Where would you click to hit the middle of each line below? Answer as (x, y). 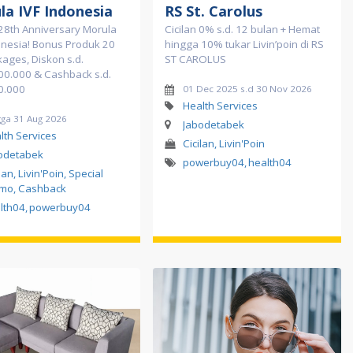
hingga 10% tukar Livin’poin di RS (244, 44)
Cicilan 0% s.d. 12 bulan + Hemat (242, 29)
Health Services (220, 105)
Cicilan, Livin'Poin (224, 143)
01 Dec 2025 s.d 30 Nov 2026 (247, 88)
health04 (270, 162)
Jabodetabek (213, 124)
